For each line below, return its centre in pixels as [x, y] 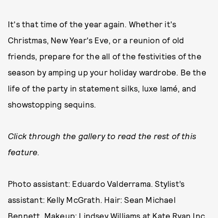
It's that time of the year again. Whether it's [92, 24]
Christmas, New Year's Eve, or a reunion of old [96, 40]
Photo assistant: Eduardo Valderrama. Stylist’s [96, 183]
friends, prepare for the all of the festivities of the [105, 56]
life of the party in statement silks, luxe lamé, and [102, 88]
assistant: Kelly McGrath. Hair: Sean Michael [92, 200]
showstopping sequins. [52, 104]
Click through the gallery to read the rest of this [102, 136]
